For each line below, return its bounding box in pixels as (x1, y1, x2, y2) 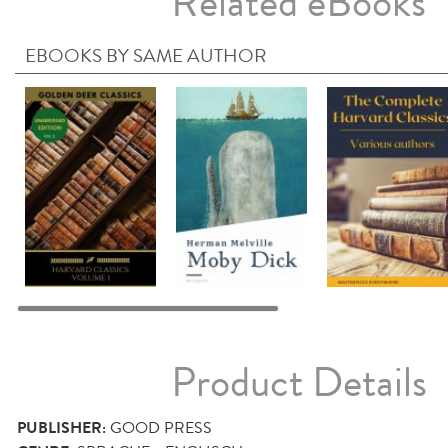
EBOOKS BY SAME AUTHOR (25, 42, 267, 70)
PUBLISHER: (17, 416, 106, 441)
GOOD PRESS (110, 416, 212, 440)
